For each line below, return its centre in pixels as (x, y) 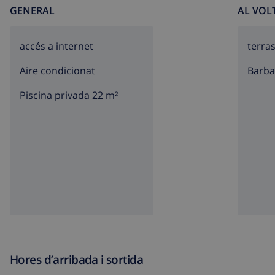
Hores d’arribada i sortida (77, 260)
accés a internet (56, 46)
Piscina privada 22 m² (69, 95)
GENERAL (32, 11)
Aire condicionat (57, 71)
